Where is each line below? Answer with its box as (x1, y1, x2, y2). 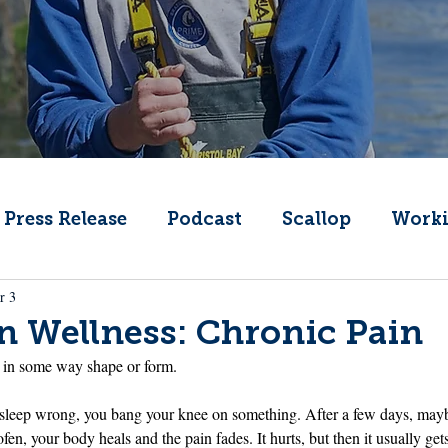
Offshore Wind (21, 368, 160, 391)
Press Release (4, 208, 127, 231)
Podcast (167, 208, 242, 231)
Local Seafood (298, 288, 431, 311)
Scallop (282, 208, 351, 231)
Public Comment (100, 288, 258, 311)
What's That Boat (200, 368, 363, 391)
